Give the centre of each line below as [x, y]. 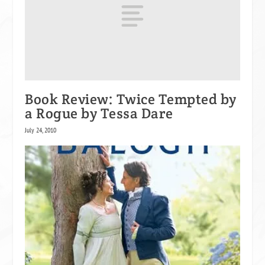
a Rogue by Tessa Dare [99, 113]
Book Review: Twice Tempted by [131, 99]
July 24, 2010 [41, 130]
